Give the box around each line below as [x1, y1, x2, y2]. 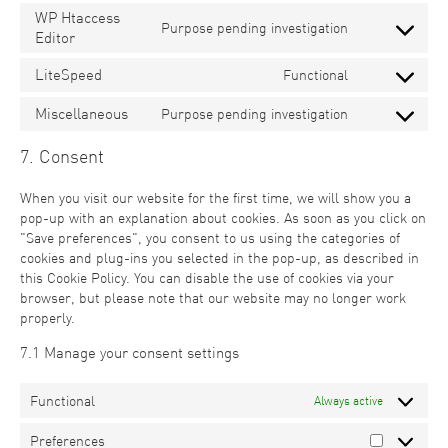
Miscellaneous [35, 104, 128, 124]
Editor [35, 28, 75, 48]
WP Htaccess [35, 8, 120, 28]
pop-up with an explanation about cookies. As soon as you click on [20, 209, 426, 227]
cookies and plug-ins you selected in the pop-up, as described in [20, 249, 419, 267]
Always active [314, 392, 383, 408]
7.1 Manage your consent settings [20, 343, 239, 363]
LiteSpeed [35, 65, 102, 85]
